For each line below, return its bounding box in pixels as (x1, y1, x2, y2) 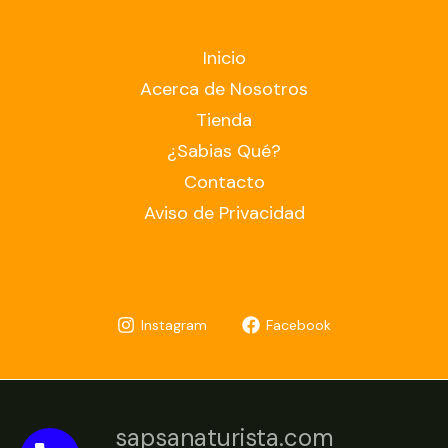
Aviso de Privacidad (143, 201, 305, 226)
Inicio (202, 46, 246, 71)
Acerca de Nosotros (140, 77, 308, 102)
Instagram (140, 315, 207, 334)
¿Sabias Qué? (167, 139, 281, 164)
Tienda (196, 108, 252, 133)
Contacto (183, 170, 265, 195)
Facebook (266, 315, 332, 334)
